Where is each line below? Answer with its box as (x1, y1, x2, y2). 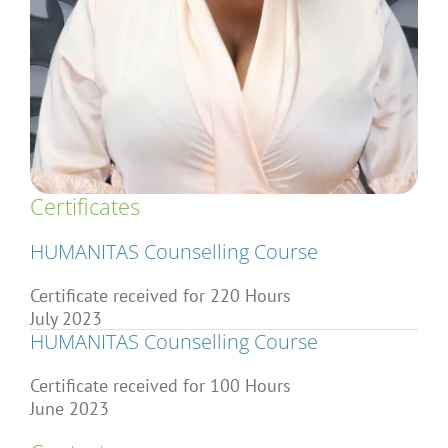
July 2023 (29, 306, 102, 330)
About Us (21, 88, 77, 107)
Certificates (29, 191, 140, 221)
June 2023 (29, 396, 109, 420)
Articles (21, 7, 66, 26)
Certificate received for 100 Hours (29, 373, 291, 397)
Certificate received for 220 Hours (29, 283, 291, 307)
